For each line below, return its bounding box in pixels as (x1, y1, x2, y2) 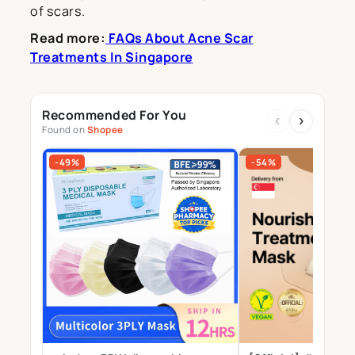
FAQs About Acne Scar (105, 29, 254, 47)
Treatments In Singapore (30, 48, 193, 66)
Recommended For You (42, 105, 187, 124)
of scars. (30, 2, 86, 20)
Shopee (86, 123, 124, 136)
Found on (42, 123, 87, 136)
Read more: (30, 29, 105, 47)
